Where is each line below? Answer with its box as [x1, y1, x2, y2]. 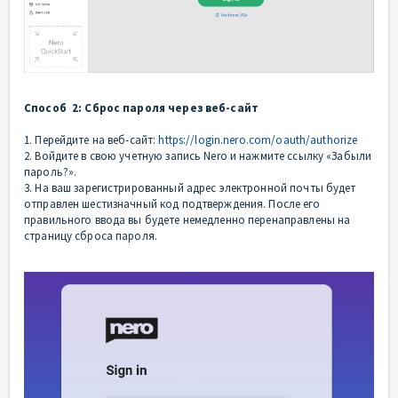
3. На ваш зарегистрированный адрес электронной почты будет [24, 180, 356, 196]
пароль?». [24, 164, 77, 180]
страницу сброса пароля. [24, 228, 157, 244]
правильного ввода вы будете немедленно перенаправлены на [24, 212, 351, 228]
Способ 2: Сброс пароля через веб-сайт [24, 100, 259, 116]
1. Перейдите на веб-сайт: [24, 132, 159, 148]
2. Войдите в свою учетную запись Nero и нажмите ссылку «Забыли [24, 148, 372, 164]
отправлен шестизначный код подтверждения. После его [24, 196, 320, 212]
